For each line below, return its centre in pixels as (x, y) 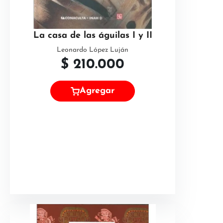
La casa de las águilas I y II (93, 36)
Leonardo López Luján (93, 50)
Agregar (97, 91)
